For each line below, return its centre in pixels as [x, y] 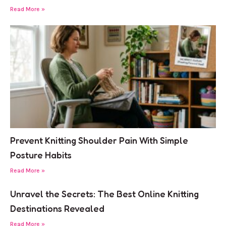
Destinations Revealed [57, 209]
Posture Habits [41, 155]
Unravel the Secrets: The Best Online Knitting [104, 194]
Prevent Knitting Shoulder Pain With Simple [99, 140]
